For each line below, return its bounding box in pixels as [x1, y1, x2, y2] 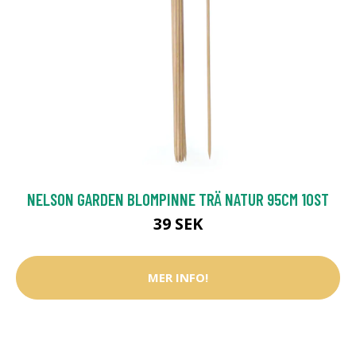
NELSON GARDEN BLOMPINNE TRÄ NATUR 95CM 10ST [27, 188, 329, 209]
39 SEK [153, 212, 203, 234]
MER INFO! [148, 269, 208, 286]
